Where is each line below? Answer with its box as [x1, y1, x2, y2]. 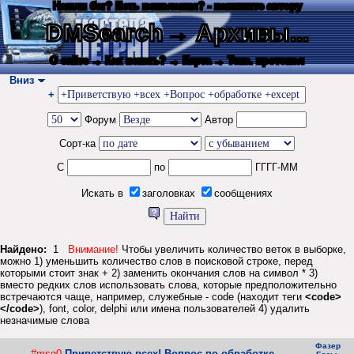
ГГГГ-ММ [251, 161, 298, 173]
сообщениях [214, 187, 273, 199]
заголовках [142, 187, 198, 199]
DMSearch [45, 20, 163, 46]
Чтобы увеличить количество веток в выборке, [119, 243, 346, 256]
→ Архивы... [165, 20, 309, 46]
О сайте [50, 55, 88, 66]
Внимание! [68, 243, 119, 256]
